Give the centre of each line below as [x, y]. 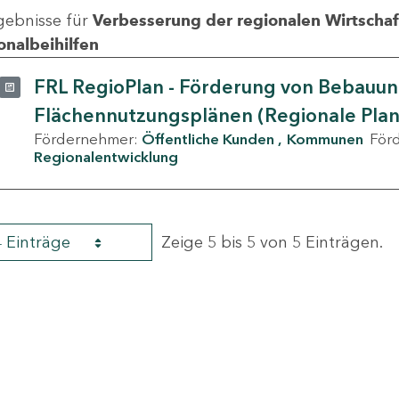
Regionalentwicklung [106, 157]
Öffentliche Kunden [208, 139]
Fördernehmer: [88, 139]
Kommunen [325, 139]
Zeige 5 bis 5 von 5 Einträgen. [272, 243]
